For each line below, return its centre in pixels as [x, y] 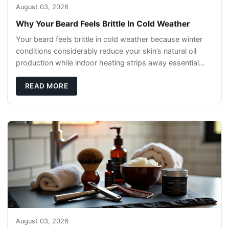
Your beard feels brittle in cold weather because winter [109, 39]
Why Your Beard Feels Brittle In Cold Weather [103, 24]
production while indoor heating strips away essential [107, 63]
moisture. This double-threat [65, 75]
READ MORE [47, 86]
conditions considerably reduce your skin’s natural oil [106, 51]
